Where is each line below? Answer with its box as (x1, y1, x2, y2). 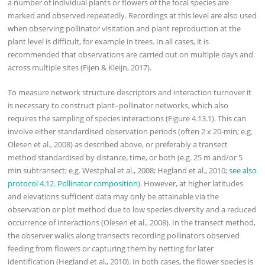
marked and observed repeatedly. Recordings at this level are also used (8, 10, 257, 21)
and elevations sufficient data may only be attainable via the (8, 191, 219, 202)
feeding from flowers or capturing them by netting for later (8, 243, 214, 254)
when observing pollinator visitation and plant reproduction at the (8, 23, 241, 34)
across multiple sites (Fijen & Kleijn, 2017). (8, 62, 152, 73)
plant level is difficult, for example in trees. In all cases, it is (8, 36, 209, 47)
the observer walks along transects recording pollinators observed (8, 230, 240, 241)
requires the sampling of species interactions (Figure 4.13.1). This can (8, 113, 247, 124)
